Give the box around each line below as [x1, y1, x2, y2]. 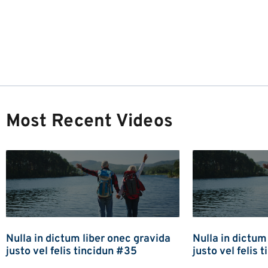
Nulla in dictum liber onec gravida [6, 232, 170, 246]
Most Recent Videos [6, 111, 173, 133]
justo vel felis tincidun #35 [6, 245, 137, 259]
